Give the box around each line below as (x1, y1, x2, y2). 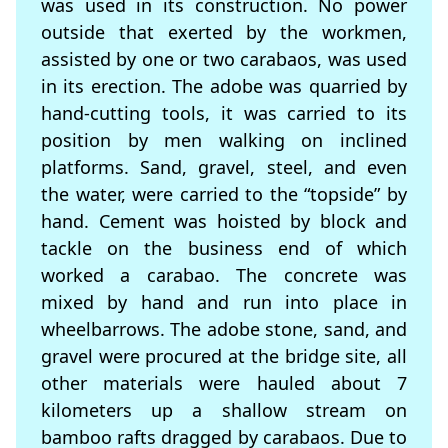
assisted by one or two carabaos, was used (41, 47, 407, 72)
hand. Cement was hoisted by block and (41, 209, 407, 234)
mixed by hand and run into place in (41, 290, 407, 315)
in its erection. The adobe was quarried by (41, 74, 407, 99)
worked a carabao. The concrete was (41, 263, 407, 288)
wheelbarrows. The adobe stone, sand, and (41, 317, 407, 342)
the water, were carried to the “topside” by (41, 182, 407, 207)
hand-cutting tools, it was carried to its (41, 101, 407, 126)
